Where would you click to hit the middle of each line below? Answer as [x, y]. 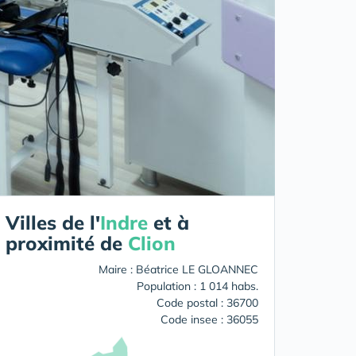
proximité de [67, 243]
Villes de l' [53, 222]
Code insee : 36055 [209, 319]
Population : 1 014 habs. [197, 286]
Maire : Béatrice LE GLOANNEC [178, 269]
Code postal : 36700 [207, 302]
